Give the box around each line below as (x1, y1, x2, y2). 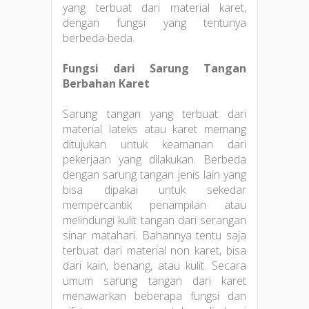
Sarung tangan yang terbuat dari (63, 106, 246, 121)
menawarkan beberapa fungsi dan (63, 288, 246, 303)
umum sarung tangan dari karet (63, 272, 246, 288)
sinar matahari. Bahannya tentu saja (63, 227, 246, 243)
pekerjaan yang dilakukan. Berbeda (63, 151, 246, 167)
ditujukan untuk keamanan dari (63, 136, 246, 152)
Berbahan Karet (63, 75, 150, 91)
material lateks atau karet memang (63, 121, 246, 137)
